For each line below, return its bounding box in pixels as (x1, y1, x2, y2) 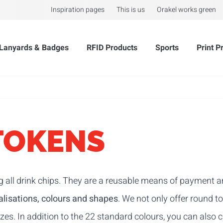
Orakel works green (157, 4, 216, 15)
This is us (116, 4, 145, 15)
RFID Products (87, 42, 137, 54)
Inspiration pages (51, 4, 105, 15)
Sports (155, 42, 179, 54)
